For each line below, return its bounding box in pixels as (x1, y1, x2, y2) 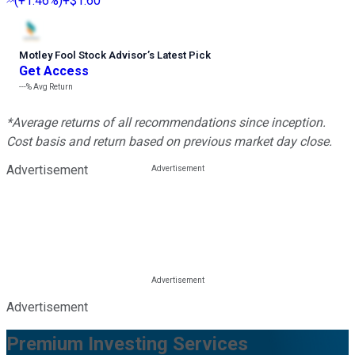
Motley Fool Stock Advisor (19, 49, 147, 62)
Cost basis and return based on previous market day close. (6, 134, 332, 150)
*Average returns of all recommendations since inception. (6, 115, 326, 131)
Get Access (19, 63, 89, 79)
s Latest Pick (149, 49, 211, 62)
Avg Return (32, 82, 73, 92)
